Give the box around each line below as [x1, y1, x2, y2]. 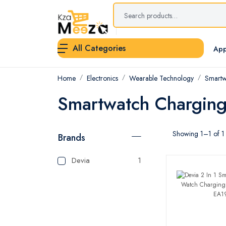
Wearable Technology [129, 73, 194, 84]
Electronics [87, 73, 118, 84]
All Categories [73, 42, 126, 54]
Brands [58, 131, 85, 145]
